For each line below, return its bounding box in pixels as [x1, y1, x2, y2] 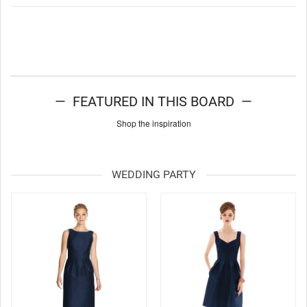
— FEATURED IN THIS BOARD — [55, 93, 252, 110]
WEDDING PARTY [111, 168, 196, 182]
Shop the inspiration [116, 117, 191, 130]
